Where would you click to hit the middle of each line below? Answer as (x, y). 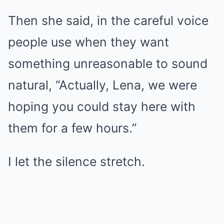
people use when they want (88, 42)
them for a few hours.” (72, 128)
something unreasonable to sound (108, 63)
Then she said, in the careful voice (108, 20)
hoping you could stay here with (102, 106)
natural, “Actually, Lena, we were (102, 85)
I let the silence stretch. (76, 161)
